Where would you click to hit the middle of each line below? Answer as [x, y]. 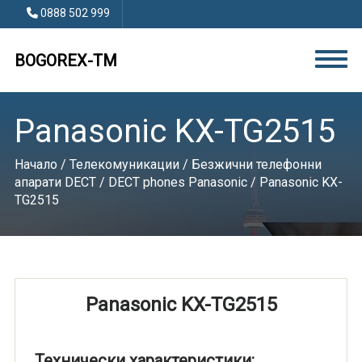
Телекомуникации [124, 164]
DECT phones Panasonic [177, 182]
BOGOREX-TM [65, 61]
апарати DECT [55, 182]
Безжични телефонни [256, 164]
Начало [36, 164]
